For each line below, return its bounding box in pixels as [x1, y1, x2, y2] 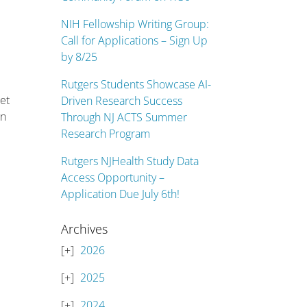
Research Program [61, 126, 151, 141]
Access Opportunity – [61, 170, 165, 185]
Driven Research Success [61, 93, 183, 108]
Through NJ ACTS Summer [61, 110, 188, 125]
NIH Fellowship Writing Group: [61, 16, 210, 32]
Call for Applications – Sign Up [61, 33, 208, 48]
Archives [61, 221, 108, 237]
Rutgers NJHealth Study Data [61, 153, 199, 169]
